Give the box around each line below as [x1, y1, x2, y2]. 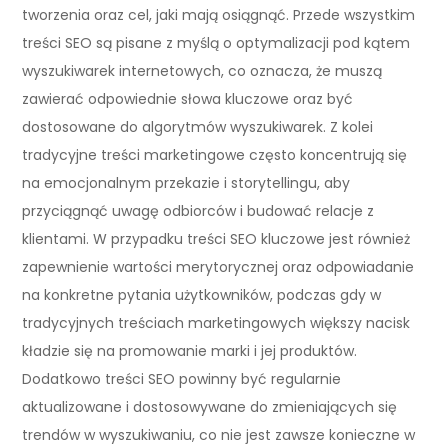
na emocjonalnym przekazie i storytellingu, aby [22, 172, 351, 193]
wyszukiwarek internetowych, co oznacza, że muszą [22, 60, 383, 81]
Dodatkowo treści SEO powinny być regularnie [22, 368, 342, 389]
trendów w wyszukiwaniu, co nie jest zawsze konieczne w [22, 424, 416, 445]
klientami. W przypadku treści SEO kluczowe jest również [22, 228, 411, 249]
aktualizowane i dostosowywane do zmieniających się [22, 396, 398, 417]
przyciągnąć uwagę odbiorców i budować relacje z [22, 200, 375, 221]
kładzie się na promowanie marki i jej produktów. [22, 340, 358, 361]
